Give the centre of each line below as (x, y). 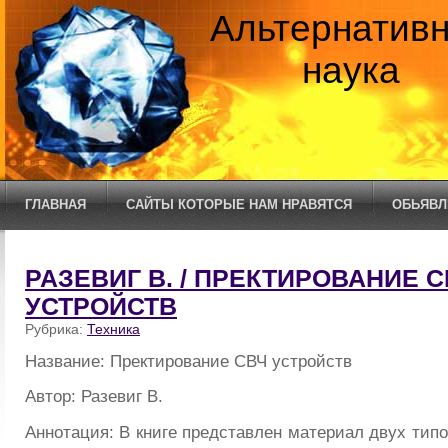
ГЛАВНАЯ (55, 204)
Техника (113, 329)
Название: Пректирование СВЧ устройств (188, 360)
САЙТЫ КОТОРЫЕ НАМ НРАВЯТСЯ (239, 204)
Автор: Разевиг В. (96, 396)
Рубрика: (56, 329)
